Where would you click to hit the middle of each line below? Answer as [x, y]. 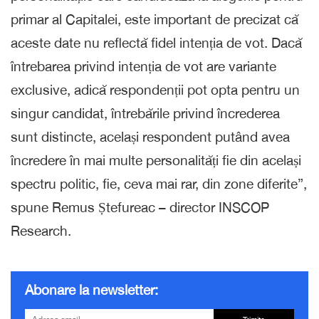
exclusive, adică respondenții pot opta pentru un [155, 89]
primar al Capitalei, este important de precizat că [155, 19]
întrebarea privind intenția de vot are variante [143, 66]
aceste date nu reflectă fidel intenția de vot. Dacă [156, 42]
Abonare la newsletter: [91, 289]
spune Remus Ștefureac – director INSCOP [140, 207]
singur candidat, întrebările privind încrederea [145, 113]
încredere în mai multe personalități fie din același [156, 160]
